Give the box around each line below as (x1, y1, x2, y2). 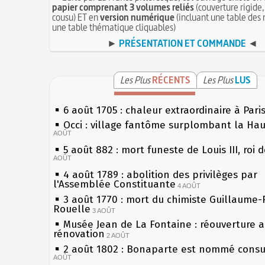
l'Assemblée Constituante (53, 177, 176, 191)
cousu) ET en (52, 10, 100, 24)
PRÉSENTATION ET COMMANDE (118, 36, 246, 50)
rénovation (53, 227, 105, 241)
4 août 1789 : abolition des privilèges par (63, 168, 257, 181)
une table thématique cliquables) (52, 20, 176, 34)
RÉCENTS (152, 73, 190, 86)
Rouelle (53, 202, 91, 216)
